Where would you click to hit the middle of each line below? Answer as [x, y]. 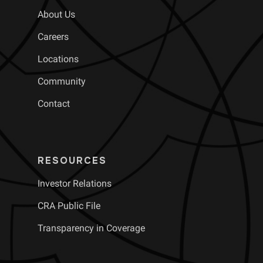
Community [62, 82]
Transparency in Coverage [91, 228]
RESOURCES [72, 161]
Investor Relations [75, 184]
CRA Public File [69, 206]
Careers [53, 37]
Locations [58, 59]
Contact [54, 104]
